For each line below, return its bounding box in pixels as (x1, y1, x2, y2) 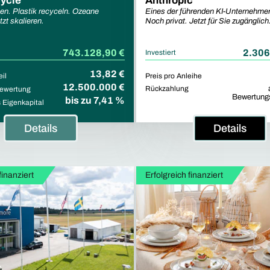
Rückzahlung (145, 84, 189, 93)
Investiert (145, 48, 176, 57)
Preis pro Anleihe (145, 71, 202, 80)
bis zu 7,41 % (65, 95, 125, 105)
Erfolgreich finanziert (145, 170, 223, 180)
